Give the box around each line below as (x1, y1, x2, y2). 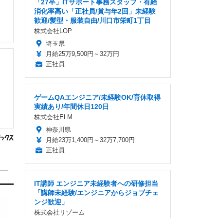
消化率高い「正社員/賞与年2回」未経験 (34, 7, 156, 15)
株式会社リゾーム (34, 209, 85, 216)
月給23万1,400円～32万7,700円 (46, 136, 135, 144)
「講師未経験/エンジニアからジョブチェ (34, 189, 159, 197)
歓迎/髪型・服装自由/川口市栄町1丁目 (34, 17, 151, 24)
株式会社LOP (34, 27, 72, 35)
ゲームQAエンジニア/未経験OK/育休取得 (34, 93, 161, 101)
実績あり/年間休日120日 (34, 103, 109, 110)
